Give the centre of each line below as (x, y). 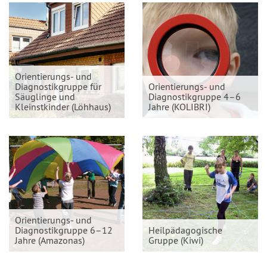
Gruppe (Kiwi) (176, 240)
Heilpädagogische (185, 230)
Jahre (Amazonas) (50, 240)
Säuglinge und (45, 97)
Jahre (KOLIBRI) (179, 107)
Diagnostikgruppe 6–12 (64, 230)
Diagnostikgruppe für (58, 86)
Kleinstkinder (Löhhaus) (63, 107)
